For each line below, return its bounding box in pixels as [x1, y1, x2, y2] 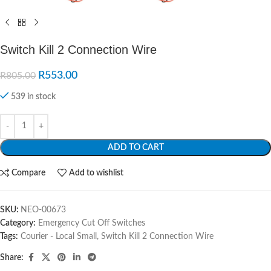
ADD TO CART [107, 143, 164, 152]
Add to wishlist [69, 169, 124, 178]
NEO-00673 [21, 205, 66, 214]
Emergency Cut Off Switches [38, 218, 145, 227]
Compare [11, 169, 46, 178]
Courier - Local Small [21, 232, 97, 241]
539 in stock [11, 92, 56, 101]
